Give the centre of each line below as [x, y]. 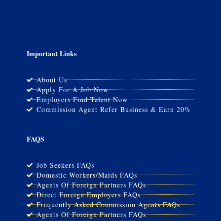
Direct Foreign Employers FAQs [88, 194]
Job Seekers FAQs [65, 165]
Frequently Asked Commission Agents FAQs [108, 204]
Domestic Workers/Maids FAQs [87, 175]
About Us [52, 79]
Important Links [51, 54]
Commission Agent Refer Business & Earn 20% [113, 109]
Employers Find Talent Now [82, 99]
